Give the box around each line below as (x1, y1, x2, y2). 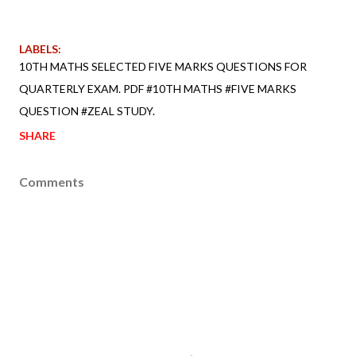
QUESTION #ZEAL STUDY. (19, 103, 155, 118)
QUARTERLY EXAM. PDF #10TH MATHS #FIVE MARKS (19, 81, 296, 95)
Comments (19, 173, 84, 189)
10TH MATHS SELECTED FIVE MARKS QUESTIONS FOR (19, 59, 307, 73)
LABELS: (19, 41, 61, 56)
